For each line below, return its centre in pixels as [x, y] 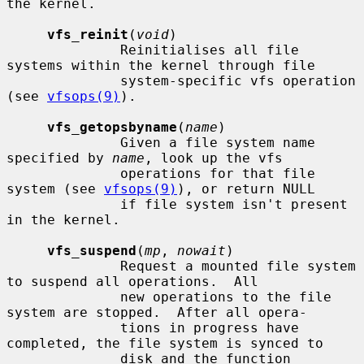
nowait [201, 250]
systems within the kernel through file [161, 65]
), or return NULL [246, 188]
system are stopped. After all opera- [157, 312]
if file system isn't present [63, 204]
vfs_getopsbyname [112, 127]
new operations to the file [63, 297]
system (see [55, 188]
